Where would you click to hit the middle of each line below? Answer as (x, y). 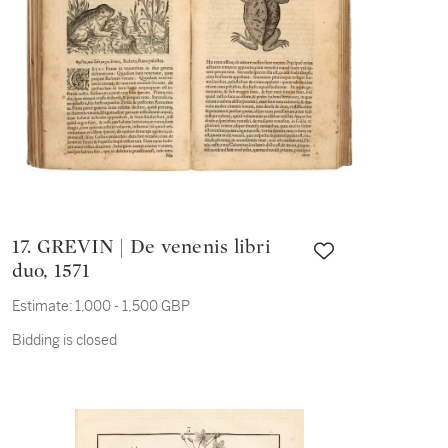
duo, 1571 (50, 271)
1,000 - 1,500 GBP (132, 306)
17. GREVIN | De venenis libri (24, 247)
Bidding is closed (64, 340)
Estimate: (42, 306)
